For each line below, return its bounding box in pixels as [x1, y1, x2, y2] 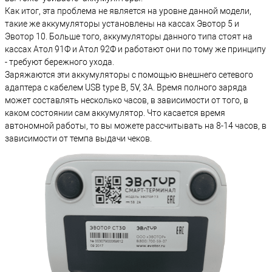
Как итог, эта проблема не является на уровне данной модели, [5, 5, 251, 16]
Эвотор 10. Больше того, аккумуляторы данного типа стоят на [5, 31, 253, 41]
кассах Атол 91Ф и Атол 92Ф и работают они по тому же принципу [5, 44, 266, 54]
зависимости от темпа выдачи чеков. [5, 133, 152, 143]
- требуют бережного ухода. [5, 56, 114, 67]
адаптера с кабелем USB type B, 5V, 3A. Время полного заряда [5, 82, 247, 92]
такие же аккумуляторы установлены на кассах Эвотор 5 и [5, 18, 239, 29]
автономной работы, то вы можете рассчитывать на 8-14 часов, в [5, 120, 267, 131]
